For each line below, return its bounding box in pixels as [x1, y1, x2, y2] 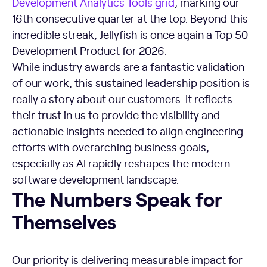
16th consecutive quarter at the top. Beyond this [12, 11, 248, 26]
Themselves [12, 207, 116, 235]
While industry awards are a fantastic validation [12, 59, 244, 74]
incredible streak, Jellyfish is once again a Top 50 [12, 27, 248, 42]
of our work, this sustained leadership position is [12, 75, 250, 91]
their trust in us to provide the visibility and [12, 107, 220, 123]
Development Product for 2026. [12, 43, 167, 58]
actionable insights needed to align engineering [12, 123, 243, 139]
